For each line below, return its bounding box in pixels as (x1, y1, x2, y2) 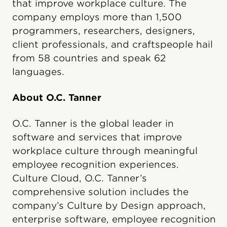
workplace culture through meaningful (12, 145, 198, 156)
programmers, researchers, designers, (12, 25, 195, 36)
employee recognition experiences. (12, 159, 179, 170)
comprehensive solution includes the (12, 186, 188, 197)
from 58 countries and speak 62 (12, 53, 166, 63)
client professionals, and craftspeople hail (12, 39, 213, 50)
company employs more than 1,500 (12, 12, 182, 22)
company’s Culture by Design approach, (12, 200, 206, 211)
